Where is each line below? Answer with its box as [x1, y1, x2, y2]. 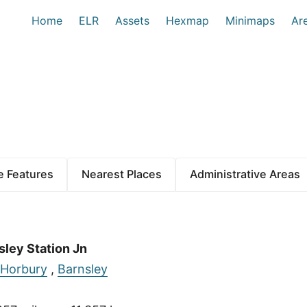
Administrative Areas [189, 167, 300, 182]
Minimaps [225, 14, 275, 27]
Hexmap [166, 14, 209, 27]
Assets [115, 14, 149, 27]
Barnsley [57, 261, 108, 276]
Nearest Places [81, 167, 162, 182]
